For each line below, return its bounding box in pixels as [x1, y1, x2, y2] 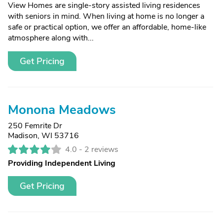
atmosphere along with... [8, 33, 94, 43]
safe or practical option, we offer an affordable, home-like [8, 22, 206, 33]
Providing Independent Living [8, 158, 115, 169]
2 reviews [84, 144, 118, 155]
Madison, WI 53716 [8, 130, 79, 141]
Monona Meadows [8, 101, 116, 118]
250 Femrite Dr [8, 120, 62, 131]
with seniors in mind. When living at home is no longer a [8, 11, 204, 22]
